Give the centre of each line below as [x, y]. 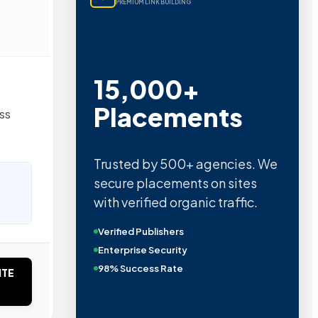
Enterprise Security [142, 250]
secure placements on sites [175, 183]
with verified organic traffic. [175, 202]
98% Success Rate [140, 269]
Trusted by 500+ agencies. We [185, 164]
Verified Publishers [141, 232]
